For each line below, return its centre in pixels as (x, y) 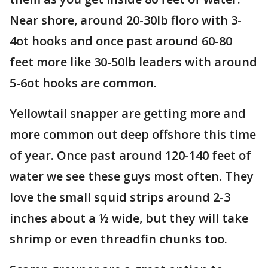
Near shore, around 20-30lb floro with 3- (126, 20)
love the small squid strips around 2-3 (120, 197)
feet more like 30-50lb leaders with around (133, 62)
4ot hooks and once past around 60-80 (121, 41)
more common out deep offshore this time (133, 134)
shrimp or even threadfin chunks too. (120, 239)
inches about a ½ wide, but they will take (129, 218)
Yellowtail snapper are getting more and (128, 113)
